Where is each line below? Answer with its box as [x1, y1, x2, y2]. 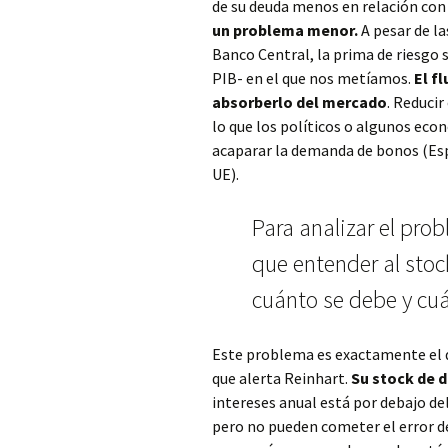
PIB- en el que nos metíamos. [212, 68, 414, 88]
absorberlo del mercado [212, 92, 387, 112]
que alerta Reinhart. [212, 368, 351, 388]
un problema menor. [212, 20, 361, 40]
